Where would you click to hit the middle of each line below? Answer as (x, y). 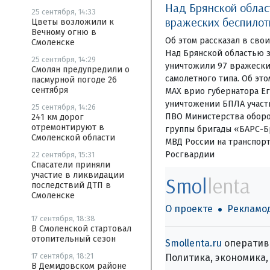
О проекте (189, 209)
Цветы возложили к (73, 22)
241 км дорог (58, 117)
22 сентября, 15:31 (63, 155)
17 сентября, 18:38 (63, 218)
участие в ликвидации (78, 175)
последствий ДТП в (71, 185)
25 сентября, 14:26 (64, 107)
